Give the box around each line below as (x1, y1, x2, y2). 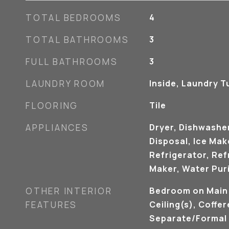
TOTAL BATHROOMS (26, 34, 129, 45)
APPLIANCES (26, 122, 89, 133)
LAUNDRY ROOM (26, 78, 105, 89)
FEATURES (26, 199, 77, 211)
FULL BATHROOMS (26, 56, 118, 67)
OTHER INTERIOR (26, 185, 112, 197)
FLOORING (26, 100, 78, 111)
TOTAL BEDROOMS (26, 12, 122, 24)
